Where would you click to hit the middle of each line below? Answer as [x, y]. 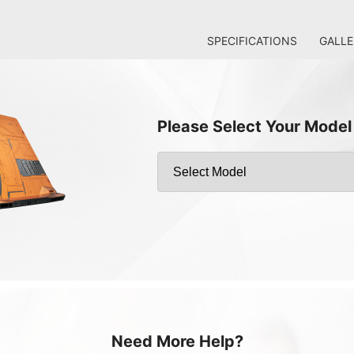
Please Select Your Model [254, 126]
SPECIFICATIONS [252, 41]
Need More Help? [177, 341]
